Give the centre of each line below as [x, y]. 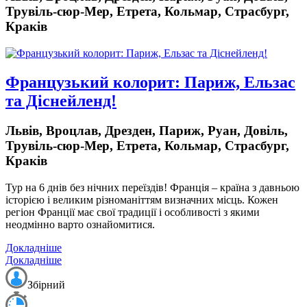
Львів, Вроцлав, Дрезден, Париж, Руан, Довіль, [147, 131]
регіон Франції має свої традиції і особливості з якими [133, 212]
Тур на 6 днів [36, 188]
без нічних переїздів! [119, 188]
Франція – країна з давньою [235, 188]
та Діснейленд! [61, 100]
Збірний [46, 285]
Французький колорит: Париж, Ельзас [150, 82]
